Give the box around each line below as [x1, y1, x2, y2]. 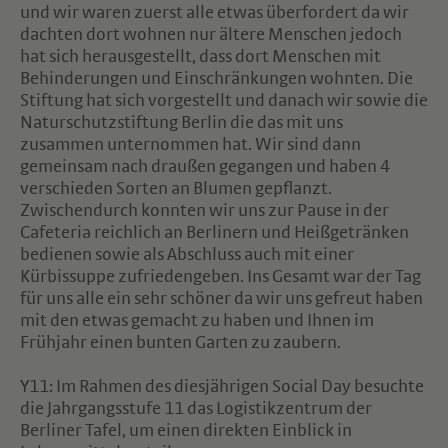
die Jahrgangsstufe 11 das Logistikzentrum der [20, 400, 372, 418]
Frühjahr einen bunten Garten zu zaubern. [20, 334, 341, 352]
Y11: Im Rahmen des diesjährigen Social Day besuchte [20, 378, 424, 396]
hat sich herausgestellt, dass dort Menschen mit [20, 48, 381, 66]
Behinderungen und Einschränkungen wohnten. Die [20, 70, 413, 88]
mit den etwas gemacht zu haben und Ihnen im [20, 312, 374, 330]
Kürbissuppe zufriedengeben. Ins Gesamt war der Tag [20, 268, 421, 286]
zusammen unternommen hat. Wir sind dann [20, 136, 361, 154]
